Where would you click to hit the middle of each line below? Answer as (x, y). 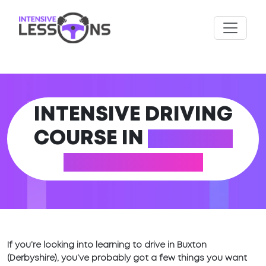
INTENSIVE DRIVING (133, 115)
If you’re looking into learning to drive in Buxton (107, 246)
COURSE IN (91, 139)
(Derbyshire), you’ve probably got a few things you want (127, 259)
